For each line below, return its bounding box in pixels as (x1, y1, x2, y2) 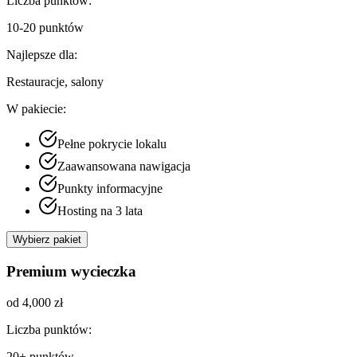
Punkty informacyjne (57, 182, 163, 196)
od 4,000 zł (6, 295, 63, 309)
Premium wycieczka (6, 262, 136, 280)
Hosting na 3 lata (57, 204, 143, 218)
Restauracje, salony (6, 75, 104, 89)
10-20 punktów (6, 21, 84, 35)
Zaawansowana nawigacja (57, 159, 190, 174)
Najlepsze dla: (6, 48, 77, 62)
